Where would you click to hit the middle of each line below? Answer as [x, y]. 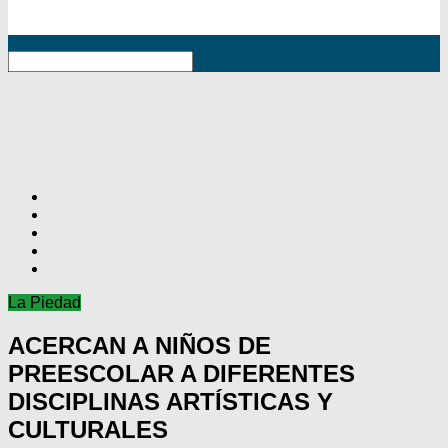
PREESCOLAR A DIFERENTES [181, 373]
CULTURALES [88, 429]
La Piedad [44, 302]
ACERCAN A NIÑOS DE [139, 345]
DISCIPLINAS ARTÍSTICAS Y [170, 401]
